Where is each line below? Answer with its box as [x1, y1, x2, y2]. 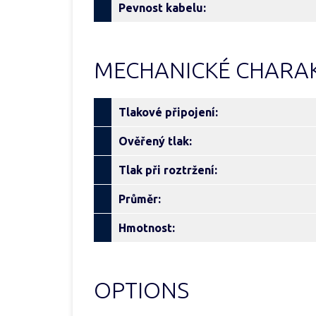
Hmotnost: [119, 221, 175, 234]
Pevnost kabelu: [119, 1, 206, 14]
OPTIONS [94, 277, 189, 303]
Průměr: [119, 193, 161, 205]
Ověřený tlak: [119, 135, 192, 147]
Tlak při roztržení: [119, 164, 217, 176]
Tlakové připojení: [119, 106, 218, 119]
